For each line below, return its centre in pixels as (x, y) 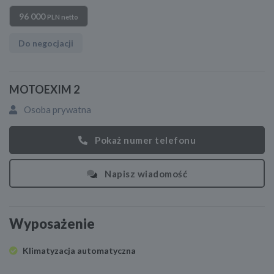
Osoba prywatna (57, 110)
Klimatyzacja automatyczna (79, 251)
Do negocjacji (46, 43)
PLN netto (63, 17)
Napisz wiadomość (146, 173)
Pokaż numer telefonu (145, 140)
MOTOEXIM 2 (44, 90)
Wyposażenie (52, 224)
